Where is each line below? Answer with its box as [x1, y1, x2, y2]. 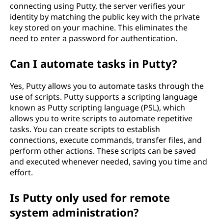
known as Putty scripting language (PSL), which [10, 102, 185, 113]
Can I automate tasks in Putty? [10, 56, 177, 71]
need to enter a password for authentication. [10, 33, 177, 44]
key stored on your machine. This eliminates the [10, 22, 188, 33]
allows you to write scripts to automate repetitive [10, 113, 192, 124]
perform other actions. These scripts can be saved [10, 145, 196, 156]
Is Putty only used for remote [10, 190, 170, 205]
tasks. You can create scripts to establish [10, 124, 160, 135]
